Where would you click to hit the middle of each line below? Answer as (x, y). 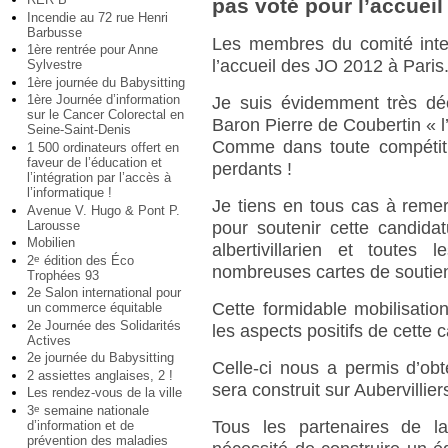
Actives (49, 340)
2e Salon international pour (104, 293)
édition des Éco (87, 260)
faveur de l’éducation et (94, 162)
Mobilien (51, 243)
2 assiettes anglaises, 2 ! (100, 375)
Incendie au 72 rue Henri (97, 17)
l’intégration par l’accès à (99, 177)
